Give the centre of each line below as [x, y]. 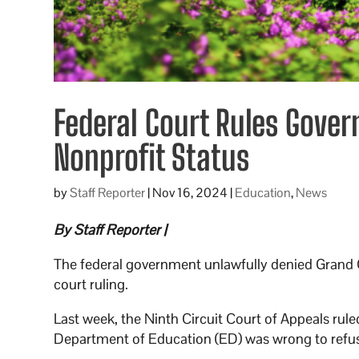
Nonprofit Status [152, 158]
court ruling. [91, 284]
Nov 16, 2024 [190, 193]
